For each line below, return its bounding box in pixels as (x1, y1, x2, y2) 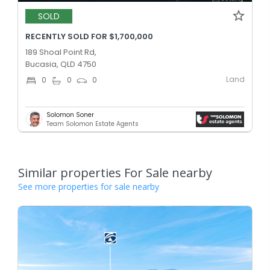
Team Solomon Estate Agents (46, 119, 139, 128)
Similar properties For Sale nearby (18, 164, 212, 181)
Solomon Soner (46, 110, 94, 119)
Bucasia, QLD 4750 (25, 58, 96, 70)
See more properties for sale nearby (18, 180, 159, 192)
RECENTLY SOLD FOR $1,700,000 (25, 30, 153, 42)
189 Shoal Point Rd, (25, 46, 96, 58)
